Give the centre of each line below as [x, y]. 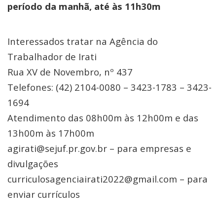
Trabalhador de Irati [52, 56]
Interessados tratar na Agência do [83, 41]
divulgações [33, 164]
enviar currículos [44, 194]
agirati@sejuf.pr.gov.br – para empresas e [99, 148]
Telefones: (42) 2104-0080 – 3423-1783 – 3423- [110, 87]
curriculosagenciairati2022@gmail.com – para [108, 179]
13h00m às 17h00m [51, 133]
